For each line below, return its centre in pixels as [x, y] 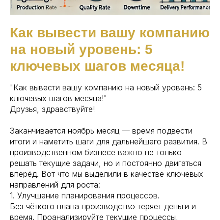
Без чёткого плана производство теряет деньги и [103, 206]
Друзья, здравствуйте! [52, 109]
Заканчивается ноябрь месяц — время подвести [101, 131]
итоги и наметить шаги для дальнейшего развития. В [109, 141]
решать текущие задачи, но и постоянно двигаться [106, 163]
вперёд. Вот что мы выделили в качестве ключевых [107, 174]
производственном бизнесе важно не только [96, 152]
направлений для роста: [55, 185]
